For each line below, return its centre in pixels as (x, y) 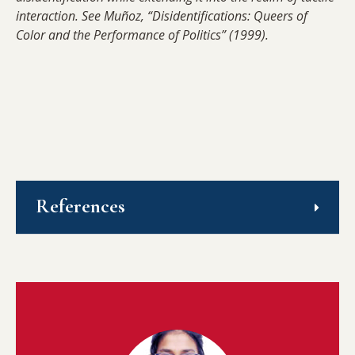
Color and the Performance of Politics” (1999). (142, 35)
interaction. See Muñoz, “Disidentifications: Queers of (162, 16)
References (80, 206)
